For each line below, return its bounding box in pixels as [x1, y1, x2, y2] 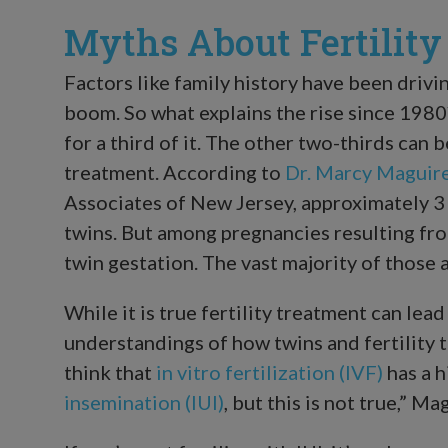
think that [64, 359, 156, 384]
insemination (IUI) [64, 389, 224, 414]
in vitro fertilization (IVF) [156, 359, 383, 384]
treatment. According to [64, 159, 285, 184]
